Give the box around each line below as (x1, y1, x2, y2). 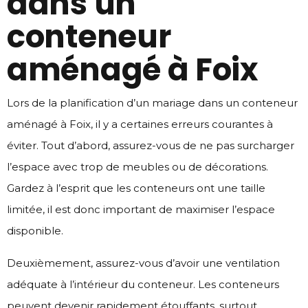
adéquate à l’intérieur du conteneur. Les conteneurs (7, 277, 279, 291)
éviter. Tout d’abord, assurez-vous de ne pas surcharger (7, 138, 294, 152)
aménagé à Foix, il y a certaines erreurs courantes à (7, 117, 273, 131)
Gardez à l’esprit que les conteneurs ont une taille (7, 181, 265, 195)
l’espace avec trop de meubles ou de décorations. (7, 159, 268, 173)
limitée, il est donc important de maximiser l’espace (7, 202, 275, 216)
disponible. (7, 223, 63, 237)
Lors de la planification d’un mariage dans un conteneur (7, 96, 298, 109)
